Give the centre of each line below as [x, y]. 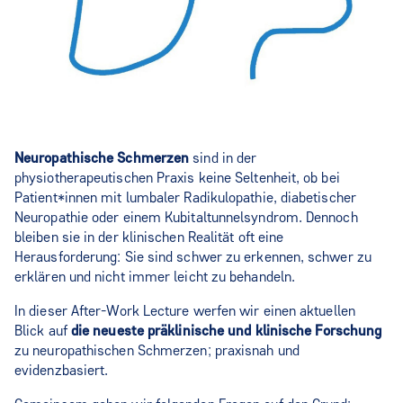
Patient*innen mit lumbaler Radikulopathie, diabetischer [185, 197]
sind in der [225, 157]
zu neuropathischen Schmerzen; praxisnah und [157, 350]
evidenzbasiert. [62, 370]
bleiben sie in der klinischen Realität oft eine [149, 237]
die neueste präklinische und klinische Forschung [224, 330]
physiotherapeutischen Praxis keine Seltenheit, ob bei [177, 177]
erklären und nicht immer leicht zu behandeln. [155, 276]
